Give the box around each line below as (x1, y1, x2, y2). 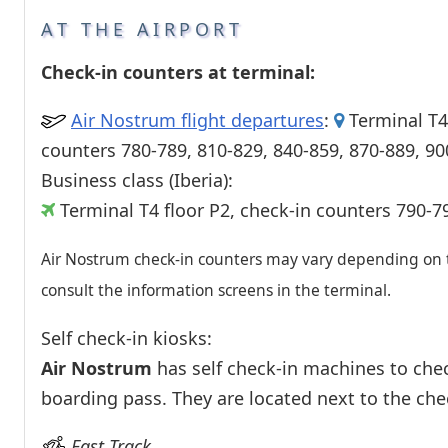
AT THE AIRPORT (41, 16, 243, 41)
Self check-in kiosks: (41, 325, 212, 350)
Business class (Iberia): (41, 167, 233, 192)
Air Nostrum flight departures (71, 107, 324, 132)
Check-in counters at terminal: (41, 59, 315, 84)
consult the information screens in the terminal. (41, 278, 391, 301)
